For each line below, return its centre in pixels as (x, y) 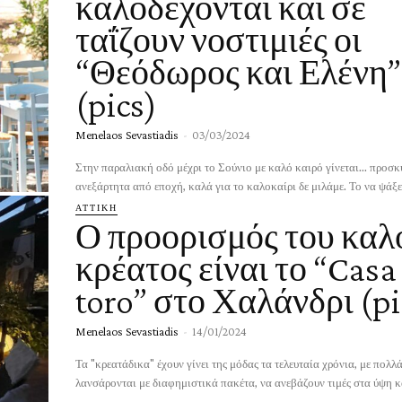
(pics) (116, 104)
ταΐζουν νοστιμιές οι (218, 39)
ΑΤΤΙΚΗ (96, 207)
